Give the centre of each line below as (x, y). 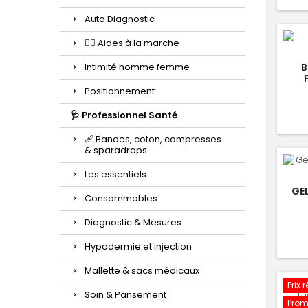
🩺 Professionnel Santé (124, 115)
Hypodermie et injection (138, 246)
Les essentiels (115, 174)
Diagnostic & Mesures (133, 222)
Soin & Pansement (125, 295)
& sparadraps (116, 150)
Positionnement (120, 91)
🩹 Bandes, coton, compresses (153, 139)
